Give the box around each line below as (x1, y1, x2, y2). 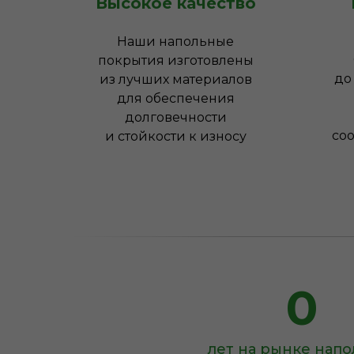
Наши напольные (117, 34, 234, 49)
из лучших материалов (99, 72, 252, 87)
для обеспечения (116, 91, 235, 106)
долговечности (124, 110, 227, 125)
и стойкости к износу (104, 129, 247, 144)
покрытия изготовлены (97, 53, 254, 68)
